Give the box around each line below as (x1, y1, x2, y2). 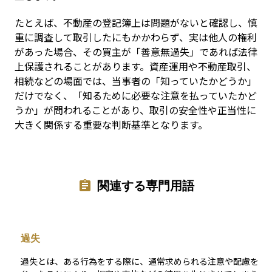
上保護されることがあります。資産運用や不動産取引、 (15, 59, 256, 73)
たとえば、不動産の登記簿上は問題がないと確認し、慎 (15, 15, 257, 30)
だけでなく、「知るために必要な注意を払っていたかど (15, 88, 257, 103)
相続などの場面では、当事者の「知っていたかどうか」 (15, 73, 257, 88)
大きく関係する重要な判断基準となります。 (15, 117, 208, 132)
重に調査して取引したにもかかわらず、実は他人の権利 (15, 30, 257, 44)
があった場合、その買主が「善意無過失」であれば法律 (15, 44, 257, 59)
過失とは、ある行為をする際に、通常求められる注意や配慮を (21, 255, 259, 268)
